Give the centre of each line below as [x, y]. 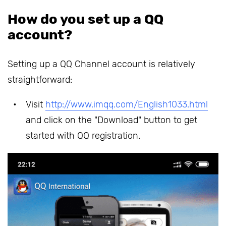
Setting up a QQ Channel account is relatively [101, 64]
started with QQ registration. [83, 136]
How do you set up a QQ [86, 19]
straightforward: [40, 80]
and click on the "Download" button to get [111, 120]
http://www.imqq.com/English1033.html [127, 105]
